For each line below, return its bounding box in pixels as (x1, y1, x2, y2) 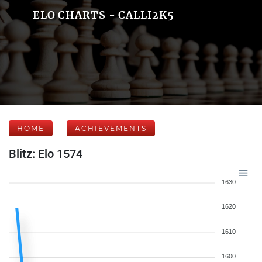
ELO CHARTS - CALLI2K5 (32, 8, 174, 22)
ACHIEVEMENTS (75, 124, 147, 133)
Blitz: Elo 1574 (9, 147, 82, 161)
